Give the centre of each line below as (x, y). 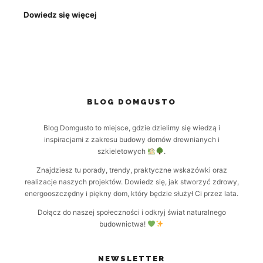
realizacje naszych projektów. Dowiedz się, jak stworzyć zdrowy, (131, 181)
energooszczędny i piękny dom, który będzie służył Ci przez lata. (131, 193)
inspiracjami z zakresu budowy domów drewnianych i (131, 139)
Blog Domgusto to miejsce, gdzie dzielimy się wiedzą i (131, 127)
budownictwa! (124, 224)
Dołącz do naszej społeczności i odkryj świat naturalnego (131, 212)
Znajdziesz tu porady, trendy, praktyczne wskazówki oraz (131, 170)
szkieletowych (123, 151)
